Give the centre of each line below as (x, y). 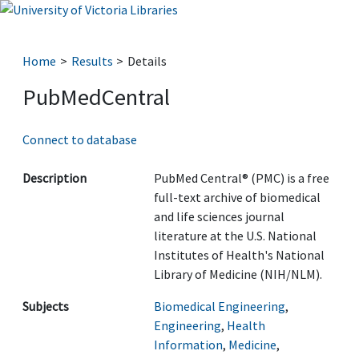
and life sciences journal (219, 216)
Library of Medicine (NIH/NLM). (238, 274)
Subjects (46, 306)
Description (54, 178)
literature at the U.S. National (235, 236)
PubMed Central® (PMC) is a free (242, 178)
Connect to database (80, 139)
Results (92, 61)
